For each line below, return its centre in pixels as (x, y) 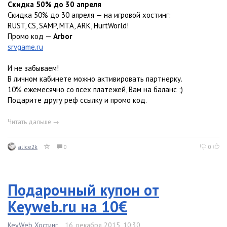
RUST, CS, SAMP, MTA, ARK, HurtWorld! (68, 26)
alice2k (28, 147)
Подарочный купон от (83, 190)
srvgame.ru (25, 47)
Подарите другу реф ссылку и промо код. (77, 100)
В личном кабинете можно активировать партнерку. (95, 79)
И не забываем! (33, 68)
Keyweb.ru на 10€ (67, 207)
